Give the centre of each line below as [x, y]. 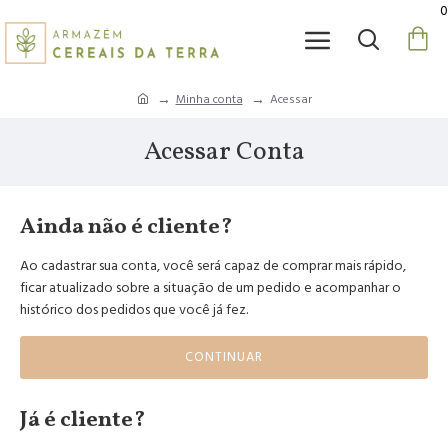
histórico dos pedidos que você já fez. [134, 310]
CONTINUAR [224, 357]
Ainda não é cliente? [126, 227]
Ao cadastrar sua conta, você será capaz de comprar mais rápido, [213, 266]
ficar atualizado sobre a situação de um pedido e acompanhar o [210, 288]
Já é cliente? [82, 420]
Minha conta [209, 99]
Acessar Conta [224, 152]
